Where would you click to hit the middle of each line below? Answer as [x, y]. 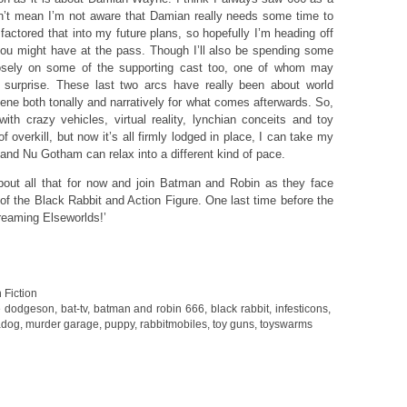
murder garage [62, 323]
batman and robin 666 [149, 308]
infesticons [302, 308]
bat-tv [74, 308]
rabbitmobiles [174, 323]
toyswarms [286, 323]
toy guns [233, 323]
